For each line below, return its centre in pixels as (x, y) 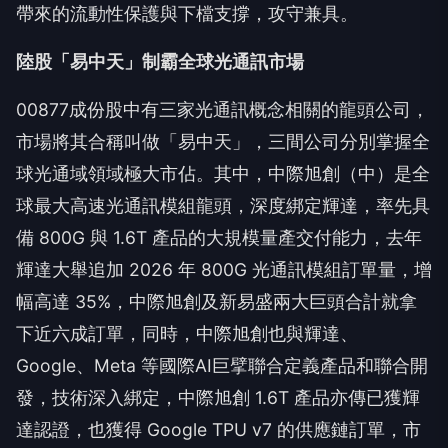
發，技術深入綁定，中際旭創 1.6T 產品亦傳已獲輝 (218, 398)
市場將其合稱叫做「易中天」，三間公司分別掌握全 (223, 142)
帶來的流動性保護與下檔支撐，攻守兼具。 (187, 14)
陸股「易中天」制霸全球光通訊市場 (160, 62)
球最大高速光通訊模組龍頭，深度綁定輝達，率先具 (223, 206)
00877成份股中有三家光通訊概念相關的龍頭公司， (222, 110)
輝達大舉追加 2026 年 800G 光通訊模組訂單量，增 (224, 270)
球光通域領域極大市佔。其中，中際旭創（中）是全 (223, 174)
